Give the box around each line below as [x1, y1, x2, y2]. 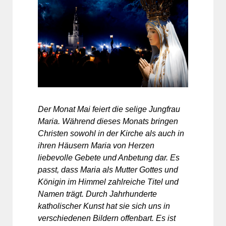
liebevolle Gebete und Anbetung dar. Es [38, 153, 180, 162]
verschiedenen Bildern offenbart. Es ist [38, 213, 176, 222]
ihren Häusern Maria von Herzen [38, 141, 154, 150]
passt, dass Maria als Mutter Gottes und [38, 165, 178, 174]
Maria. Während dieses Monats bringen [38, 117, 178, 126]
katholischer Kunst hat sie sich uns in [38, 201, 170, 210]
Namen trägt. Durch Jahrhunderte [38, 189, 157, 198]
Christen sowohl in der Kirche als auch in [38, 129, 184, 138]
